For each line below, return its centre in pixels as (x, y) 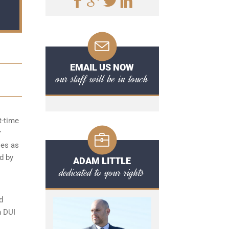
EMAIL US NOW (102, 67)
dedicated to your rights (102, 172)
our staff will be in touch (102, 79)
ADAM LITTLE (102, 161)
